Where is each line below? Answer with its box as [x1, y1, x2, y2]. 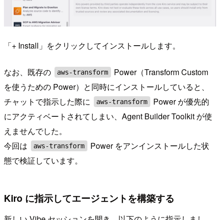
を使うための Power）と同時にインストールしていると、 [4, 81, 209, 93]
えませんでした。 [4, 125, 67, 137]
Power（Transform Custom [112, 66, 209, 78]
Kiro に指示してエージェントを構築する [4, 191, 174, 205]
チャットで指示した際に [4, 96, 92, 108]
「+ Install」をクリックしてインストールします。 [4, 40, 180, 52]
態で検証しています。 [4, 155, 82, 166]
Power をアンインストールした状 [88, 140, 210, 152]
